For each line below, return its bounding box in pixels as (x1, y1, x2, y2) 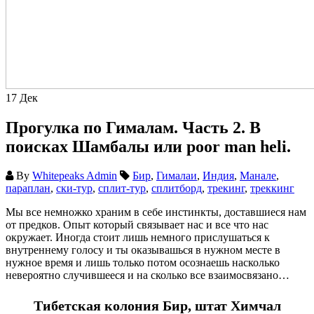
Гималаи (156, 170, 197, 182)
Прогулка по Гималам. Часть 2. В (6, 118, 261, 137)
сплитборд (151, 182, 202, 195)
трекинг (207, 182, 245, 195)
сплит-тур (98, 182, 146, 195)
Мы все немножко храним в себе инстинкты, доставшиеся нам (6, 206, 306, 219)
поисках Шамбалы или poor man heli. (6, 137, 291, 156)
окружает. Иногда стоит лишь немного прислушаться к (6, 231, 270, 244)
